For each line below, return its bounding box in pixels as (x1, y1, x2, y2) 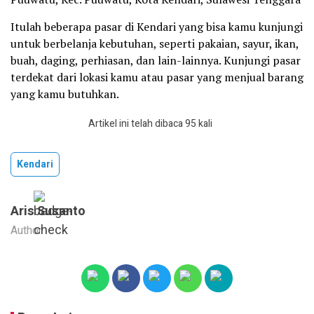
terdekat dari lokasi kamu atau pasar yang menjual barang (11, 69, 303, 85)
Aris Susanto (11, 201, 86, 221)
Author (11, 221, 42, 239)
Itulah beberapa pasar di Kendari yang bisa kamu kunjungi (11, 18, 303, 34)
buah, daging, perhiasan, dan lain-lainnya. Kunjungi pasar (11, 52, 301, 68)
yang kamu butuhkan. (11, 86, 119, 102)
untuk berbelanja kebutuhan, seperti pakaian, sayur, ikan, (11, 35, 299, 51)
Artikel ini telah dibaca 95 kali (88, 116, 212, 131)
